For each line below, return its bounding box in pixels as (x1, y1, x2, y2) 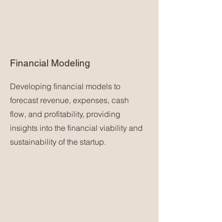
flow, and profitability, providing (10, 109, 120, 119)
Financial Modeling (10, 57, 90, 68)
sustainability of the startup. (10, 137, 106, 147)
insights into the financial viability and (10, 123, 143, 133)
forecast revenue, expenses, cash (10, 95, 129, 105)
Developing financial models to (10, 81, 120, 91)
